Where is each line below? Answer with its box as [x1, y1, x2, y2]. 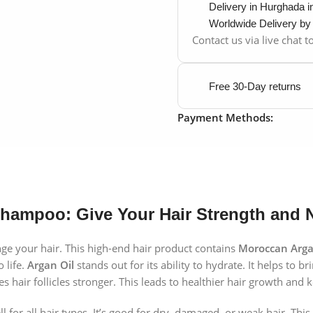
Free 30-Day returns [209, 80, 301, 92]
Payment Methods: [177, 110, 273, 125]
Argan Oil [27, 258, 74, 272]
